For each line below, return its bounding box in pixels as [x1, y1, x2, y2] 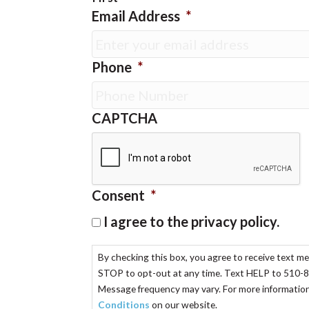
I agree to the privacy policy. [103, 213, 279, 230]
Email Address [91, 8, 180, 24]
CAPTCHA [91, 110, 157, 126]
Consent [91, 187, 145, 203]
